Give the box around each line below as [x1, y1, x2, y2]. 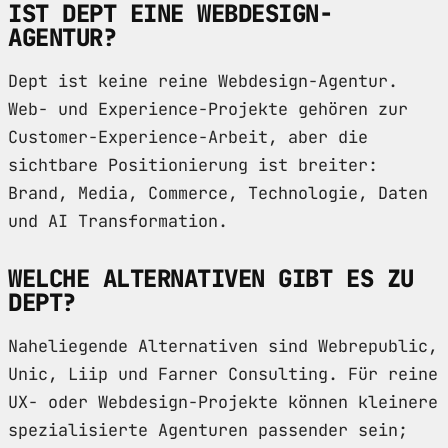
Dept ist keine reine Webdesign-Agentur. [8, 70, 398, 93]
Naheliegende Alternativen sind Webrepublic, [8, 335, 438, 358]
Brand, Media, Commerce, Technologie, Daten [8, 182, 428, 205]
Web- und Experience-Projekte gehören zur [8, 98, 408, 121]
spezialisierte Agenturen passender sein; [8, 419, 408, 442]
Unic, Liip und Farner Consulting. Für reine [8, 363, 438, 386]
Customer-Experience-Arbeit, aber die [8, 126, 368, 149]
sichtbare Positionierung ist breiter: [8, 154, 378, 177]
